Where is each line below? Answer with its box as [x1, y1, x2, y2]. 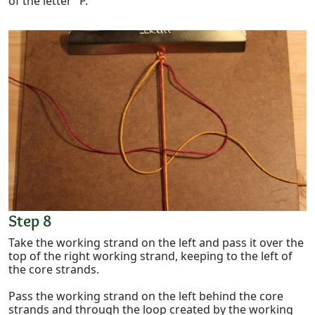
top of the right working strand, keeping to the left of [8, 247, 292, 264]
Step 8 [8, 210, 51, 231]
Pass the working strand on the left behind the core [8, 288, 283, 304]
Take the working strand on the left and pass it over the [8, 234, 304, 250]
